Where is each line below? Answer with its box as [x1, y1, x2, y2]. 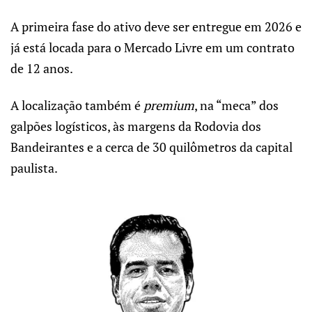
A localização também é [10, 96, 143, 114]
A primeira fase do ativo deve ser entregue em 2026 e [10, 18, 302, 36]
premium [143, 96, 194, 114]
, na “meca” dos [194, 96, 279, 114]
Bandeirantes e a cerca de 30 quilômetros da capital [10, 138, 292, 155]
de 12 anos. [10, 60, 73, 77]
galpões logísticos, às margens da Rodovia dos [10, 117, 261, 134]
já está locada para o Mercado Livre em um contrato [10, 39, 295, 56]
